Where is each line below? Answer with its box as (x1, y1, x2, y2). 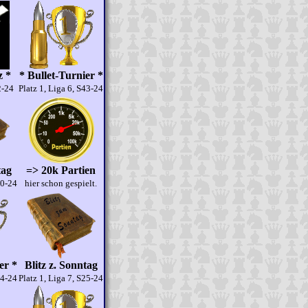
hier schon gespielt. (25, 178, 97, 188)
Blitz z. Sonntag (24, 259, 98, 271)
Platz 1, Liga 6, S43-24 (19, 83, 103, 93)
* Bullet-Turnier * (19, 69, 103, 81)
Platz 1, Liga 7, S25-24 (19, 273, 103, 283)
